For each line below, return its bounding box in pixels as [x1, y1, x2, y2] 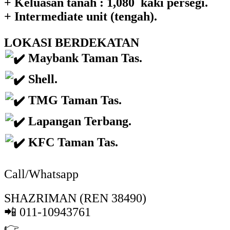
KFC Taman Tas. [25, 135, 119, 149]
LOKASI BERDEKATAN [4, 36, 139, 50]
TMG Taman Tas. [25, 93, 122, 107]
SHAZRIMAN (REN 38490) [4, 191, 146, 205]
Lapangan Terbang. [25, 114, 132, 128]
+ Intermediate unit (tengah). [4, 10, 157, 24]
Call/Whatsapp [4, 167, 79, 181]
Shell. [25, 72, 58, 86]
